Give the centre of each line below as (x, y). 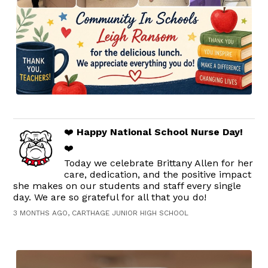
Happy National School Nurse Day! (160, 132)
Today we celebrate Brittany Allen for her (159, 163)
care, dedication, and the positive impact (158, 175)
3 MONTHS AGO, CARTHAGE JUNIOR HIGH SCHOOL (101, 213)
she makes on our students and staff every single (127, 186)
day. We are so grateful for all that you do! (110, 197)
